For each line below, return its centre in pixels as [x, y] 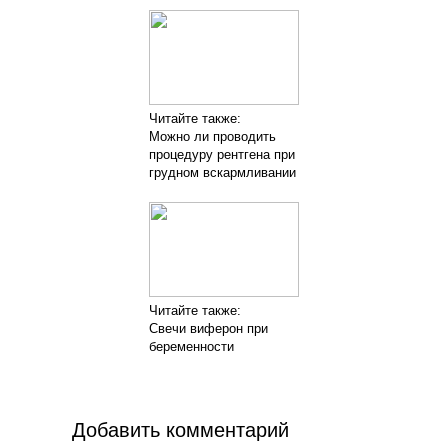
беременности [191, 346]
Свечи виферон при [208, 328]
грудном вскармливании [222, 172]
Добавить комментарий [180, 429]
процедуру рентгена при [222, 154]
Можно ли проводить [212, 136]
